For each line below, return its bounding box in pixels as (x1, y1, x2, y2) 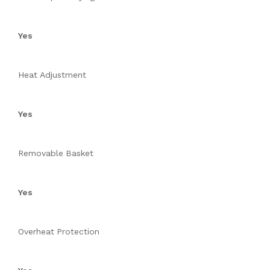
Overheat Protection (18, 227, 99, 237)
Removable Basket (18, 148, 93, 159)
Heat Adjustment (18, 70, 86, 80)
